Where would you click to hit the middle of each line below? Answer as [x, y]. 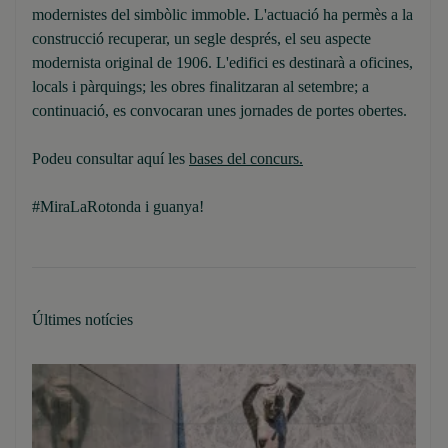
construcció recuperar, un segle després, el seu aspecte [201, 38]
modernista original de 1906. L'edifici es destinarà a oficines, [222, 62]
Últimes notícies [82, 319]
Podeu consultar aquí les [110, 158]
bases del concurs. [246, 158]
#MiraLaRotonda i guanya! [118, 206]
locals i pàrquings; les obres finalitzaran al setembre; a [200, 86]
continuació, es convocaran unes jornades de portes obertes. [219, 110]
